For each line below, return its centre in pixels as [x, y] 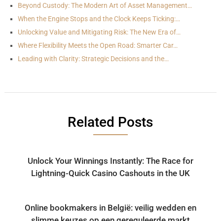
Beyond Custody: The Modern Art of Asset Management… [105, 5]
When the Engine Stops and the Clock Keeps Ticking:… [99, 19]
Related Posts [110, 122]
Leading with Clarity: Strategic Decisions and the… [93, 59]
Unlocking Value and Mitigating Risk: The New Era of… [99, 32]
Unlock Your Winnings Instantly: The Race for [110, 161]
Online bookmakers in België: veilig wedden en [110, 207]
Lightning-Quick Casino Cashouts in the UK [110, 173]
